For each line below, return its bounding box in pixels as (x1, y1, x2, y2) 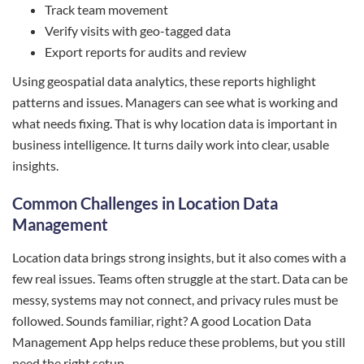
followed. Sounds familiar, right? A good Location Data (12, 312, 311, 328)
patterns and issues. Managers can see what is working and (12, 93, 338, 110)
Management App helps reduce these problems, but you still (12, 333, 345, 349)
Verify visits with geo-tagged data (45, 22, 231, 38)
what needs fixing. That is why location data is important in (12, 115, 337, 131)
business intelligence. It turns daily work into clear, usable (12, 136, 329, 152)
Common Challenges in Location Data (12, 193, 278, 213)
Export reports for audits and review (45, 43, 246, 59)
